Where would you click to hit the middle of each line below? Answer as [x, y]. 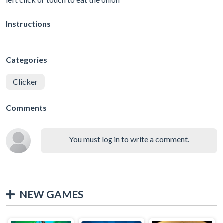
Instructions [28, 23]
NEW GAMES [51, 194]
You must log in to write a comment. [129, 139]
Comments [26, 107]
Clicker [25, 81]
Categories [27, 59]
